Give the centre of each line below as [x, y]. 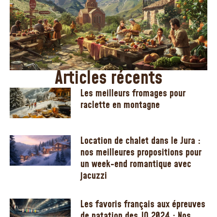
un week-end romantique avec [136, 164]
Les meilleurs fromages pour [133, 93]
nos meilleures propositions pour [141, 152]
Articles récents [108, 78]
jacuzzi [94, 176]
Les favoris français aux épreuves [143, 204]
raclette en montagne [120, 105]
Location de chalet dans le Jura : [141, 141]
